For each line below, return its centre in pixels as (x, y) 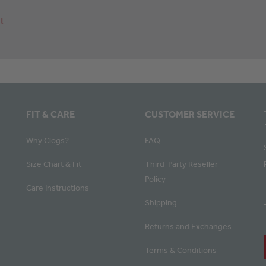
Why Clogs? (47, 140)
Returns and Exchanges (188, 226)
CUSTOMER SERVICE (190, 114)
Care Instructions (58, 188)
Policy (155, 179)
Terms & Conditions (181, 250)
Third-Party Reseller (181, 164)
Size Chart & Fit (54, 164)
